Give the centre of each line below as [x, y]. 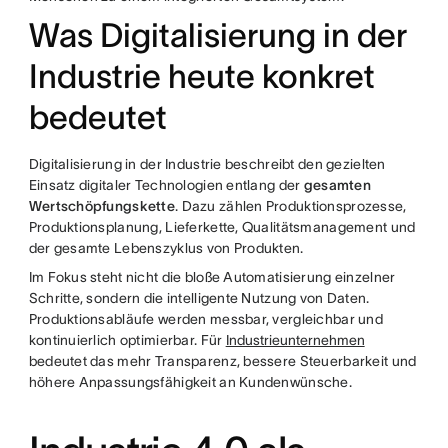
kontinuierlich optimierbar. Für [127, 340]
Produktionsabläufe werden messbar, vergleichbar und [205, 319]
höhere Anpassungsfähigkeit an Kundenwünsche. [190, 382]
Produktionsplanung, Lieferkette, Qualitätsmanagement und [222, 227]
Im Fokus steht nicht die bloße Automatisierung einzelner [212, 277]
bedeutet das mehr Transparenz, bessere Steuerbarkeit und [222, 361]
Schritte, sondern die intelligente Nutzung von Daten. [199, 298]
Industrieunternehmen [295, 340]
